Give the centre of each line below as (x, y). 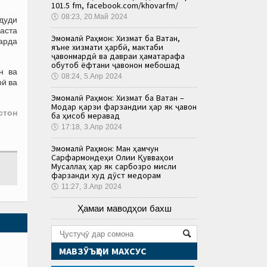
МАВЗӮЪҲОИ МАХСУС (103, 251)
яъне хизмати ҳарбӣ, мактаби (107, 47)
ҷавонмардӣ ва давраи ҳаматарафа (118, 56)
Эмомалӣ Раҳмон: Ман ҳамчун (105, 148)
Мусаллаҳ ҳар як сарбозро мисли (114, 166)
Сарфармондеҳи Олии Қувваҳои (112, 157)
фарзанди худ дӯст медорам (106, 175)
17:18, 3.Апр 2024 (92, 127)
